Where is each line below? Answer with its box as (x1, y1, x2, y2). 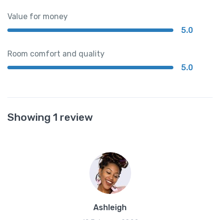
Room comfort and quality (7, 49, 105, 58)
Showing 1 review (7, 110, 93, 123)
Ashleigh (93, 202, 127, 212)
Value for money (7, 11, 68, 21)
